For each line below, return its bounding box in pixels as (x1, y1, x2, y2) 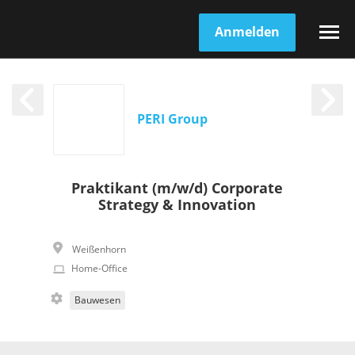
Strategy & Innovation (98, 197, 257, 214)
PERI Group (137, 112, 208, 127)
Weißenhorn (72, 244, 127, 255)
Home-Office (71, 263, 128, 274)
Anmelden (215, 24, 280, 40)
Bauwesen (74, 295, 121, 306)
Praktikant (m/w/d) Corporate (71, 180, 284, 197)
